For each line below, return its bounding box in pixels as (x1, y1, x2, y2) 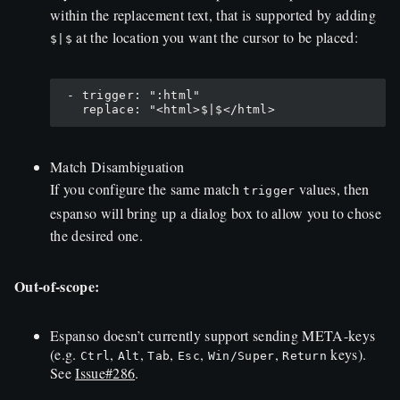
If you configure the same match (50, 179, 244, 198)
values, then (295, 179, 370, 198)
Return (282, 348, 328, 362)
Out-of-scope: (14, 275, 100, 296)
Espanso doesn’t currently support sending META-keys (50, 325, 376, 345)
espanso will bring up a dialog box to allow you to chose (50, 203, 381, 222)
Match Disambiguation (50, 156, 185, 176)
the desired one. (50, 225, 144, 245)
